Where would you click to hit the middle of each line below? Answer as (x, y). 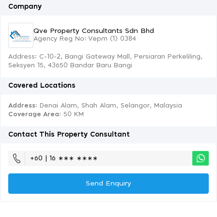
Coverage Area (34, 115)
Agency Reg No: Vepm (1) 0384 (85, 39)
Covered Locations (42, 86)
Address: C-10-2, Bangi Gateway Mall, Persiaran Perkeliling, (105, 57)
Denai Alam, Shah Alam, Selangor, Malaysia (110, 106)
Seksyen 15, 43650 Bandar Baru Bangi (70, 66)
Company (25, 7)
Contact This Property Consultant (69, 135)
